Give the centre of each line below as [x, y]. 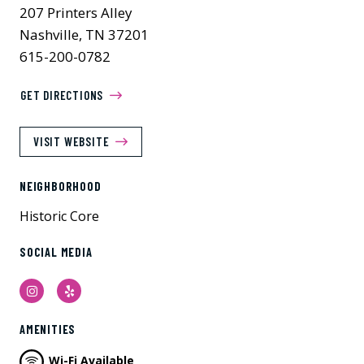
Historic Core [59, 216]
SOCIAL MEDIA [56, 252]
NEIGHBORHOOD [61, 186]
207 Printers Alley [76, 13]
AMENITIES [48, 329]
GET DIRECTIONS [62, 95]
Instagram [65, 290]
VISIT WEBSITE [71, 141]
